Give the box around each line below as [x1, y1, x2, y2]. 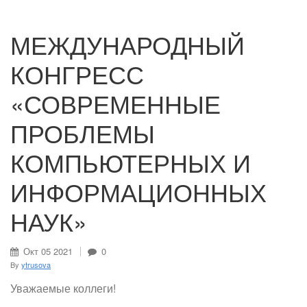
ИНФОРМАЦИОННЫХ [10, 174, 267, 210]
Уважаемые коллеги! [10, 280, 116, 297]
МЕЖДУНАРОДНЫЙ [10, 27, 245, 62]
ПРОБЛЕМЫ [10, 115, 155, 151]
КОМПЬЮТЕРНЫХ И [10, 145, 251, 180]
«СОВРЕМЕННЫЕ [10, 86, 221, 121]
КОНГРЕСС [10, 56, 144, 92]
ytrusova [21, 259, 51, 271]
